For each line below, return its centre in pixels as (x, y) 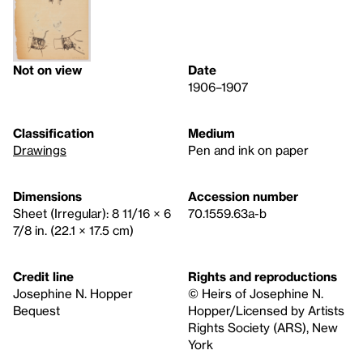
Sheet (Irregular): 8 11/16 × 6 (92, 214)
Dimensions (47, 196)
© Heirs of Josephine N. (256, 294)
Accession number (243, 196)
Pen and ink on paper (248, 150)
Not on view (47, 70)
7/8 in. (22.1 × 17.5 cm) (73, 231)
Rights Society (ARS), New (263, 328)
